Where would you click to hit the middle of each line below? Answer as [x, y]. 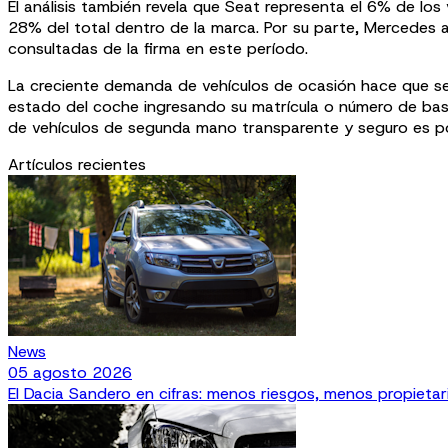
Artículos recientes [77, 164]
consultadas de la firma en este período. [158, 48]
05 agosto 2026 [70, 372]
